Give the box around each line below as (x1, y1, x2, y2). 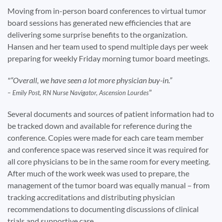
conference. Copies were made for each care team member (7, 132, 204, 142)
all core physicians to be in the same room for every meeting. (7, 156, 210, 166)
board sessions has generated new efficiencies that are (7, 17, 191, 27)
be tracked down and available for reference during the (7, 120, 192, 130)
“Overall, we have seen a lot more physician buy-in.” (10, 75, 172, 85)
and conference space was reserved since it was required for (7, 144, 209, 154)
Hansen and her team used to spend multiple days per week (7, 41, 208, 51)
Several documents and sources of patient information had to (7, 109, 214, 118)
